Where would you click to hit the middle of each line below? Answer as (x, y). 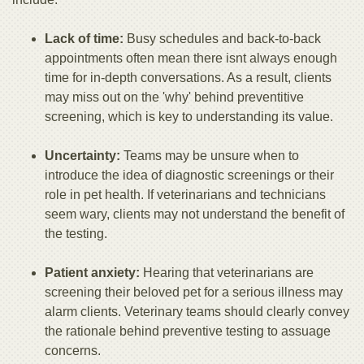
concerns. (73, 351)
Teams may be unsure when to (211, 156)
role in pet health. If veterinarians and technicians (185, 195)
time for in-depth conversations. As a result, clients (188, 78)
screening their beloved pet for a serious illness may (194, 292)
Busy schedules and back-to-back (224, 39)
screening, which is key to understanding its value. (189, 117)
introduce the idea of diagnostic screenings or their (189, 175)
